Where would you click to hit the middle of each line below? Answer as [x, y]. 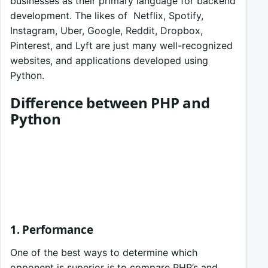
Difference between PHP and [110, 103]
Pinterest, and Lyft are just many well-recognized [121, 45]
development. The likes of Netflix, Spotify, [107, 15]
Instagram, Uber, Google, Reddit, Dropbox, [106, 30]
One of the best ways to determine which [104, 253]
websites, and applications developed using [109, 60]
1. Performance [52, 230]
